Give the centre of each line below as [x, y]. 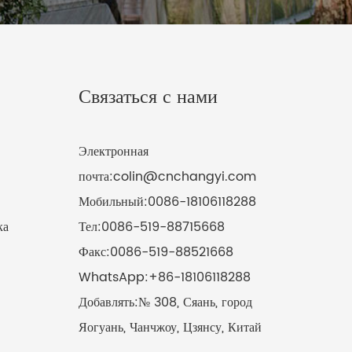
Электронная [114, 152]
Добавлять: [108, 302]
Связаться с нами [148, 97]
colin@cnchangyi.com [185, 177]
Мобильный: [113, 202]
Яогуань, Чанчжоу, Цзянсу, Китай [170, 328]
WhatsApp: [114, 277]
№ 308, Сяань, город [195, 302]
